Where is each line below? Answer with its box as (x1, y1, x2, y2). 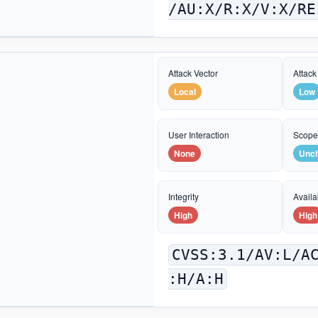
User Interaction (168, 128, 229, 141)
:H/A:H (168, 270, 224, 287)
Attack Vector (168, 66, 218, 79)
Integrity (168, 190, 199, 202)
